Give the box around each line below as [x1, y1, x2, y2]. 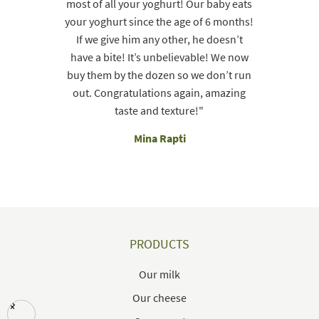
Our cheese [132, 290, 187, 305]
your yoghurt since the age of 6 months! [65, 14, 254, 28]
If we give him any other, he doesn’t [75, 31, 243, 46]
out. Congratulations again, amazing [73, 85, 246, 100]
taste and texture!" [115, 103, 204, 117]
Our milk [139, 266, 180, 281]
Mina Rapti [133, 130, 186, 145]
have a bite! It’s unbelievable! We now [70, 49, 249, 64]
